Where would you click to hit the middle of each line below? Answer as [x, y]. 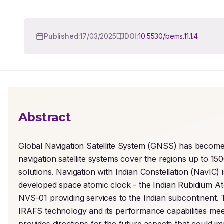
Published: [62, 36]
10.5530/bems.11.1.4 [168, 36]
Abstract [45, 117]
